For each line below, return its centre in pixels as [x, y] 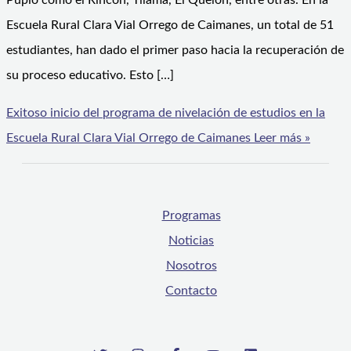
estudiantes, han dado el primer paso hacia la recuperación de [175, 51]
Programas [191, 216]
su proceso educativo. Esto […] [90, 76]
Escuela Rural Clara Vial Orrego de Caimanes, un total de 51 [170, 25]
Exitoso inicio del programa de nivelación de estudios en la [166, 113]
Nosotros [191, 266]
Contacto [191, 291]
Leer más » [280, 138]
